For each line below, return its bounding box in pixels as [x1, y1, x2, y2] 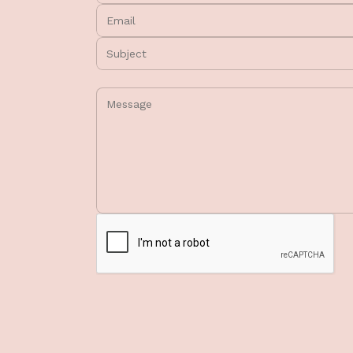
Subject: [95, 36, 150, 52]
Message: [95, 69, 158, 85]
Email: [95, 3, 136, 19]
